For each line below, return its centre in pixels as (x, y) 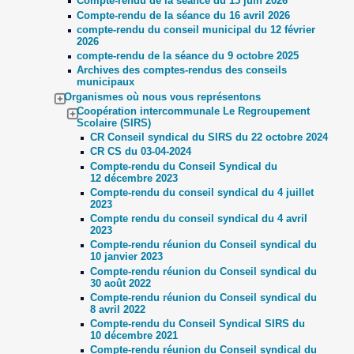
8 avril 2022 (117, 309)
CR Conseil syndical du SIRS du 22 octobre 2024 (209, 137)
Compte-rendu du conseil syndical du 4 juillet (201, 192)
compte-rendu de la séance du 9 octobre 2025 (188, 56)
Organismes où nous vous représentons (163, 96)
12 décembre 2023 (134, 178)
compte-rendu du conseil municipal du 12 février (196, 29)
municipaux (106, 82)
